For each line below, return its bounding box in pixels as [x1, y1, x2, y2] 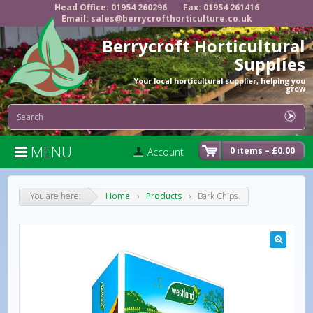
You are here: [30, 190, 82, 202]
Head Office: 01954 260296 [54, 1, 167, 13]
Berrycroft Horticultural [101, 34, 305, 57]
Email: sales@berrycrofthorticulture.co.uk [61, 13, 252, 24]
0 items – [229, 145, 272, 156]
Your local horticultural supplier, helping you [133, 75, 305, 86]
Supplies [234, 52, 305, 75]
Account [147, 145, 184, 159]
